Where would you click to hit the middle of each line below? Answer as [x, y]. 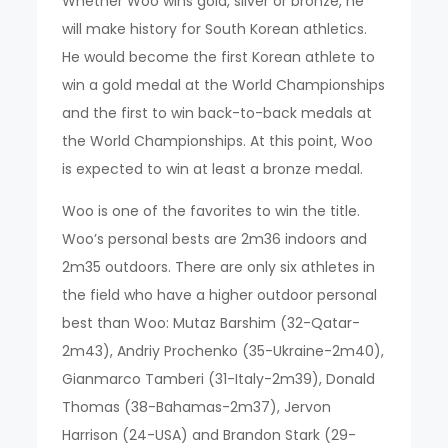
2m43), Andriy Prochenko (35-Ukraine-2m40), [223, 350]
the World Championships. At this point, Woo [218, 140]
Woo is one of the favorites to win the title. [211, 210]
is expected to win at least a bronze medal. [213, 168]
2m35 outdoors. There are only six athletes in [219, 266]
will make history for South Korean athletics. [215, 28]
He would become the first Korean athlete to [219, 56]
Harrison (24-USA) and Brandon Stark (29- [209, 434]
